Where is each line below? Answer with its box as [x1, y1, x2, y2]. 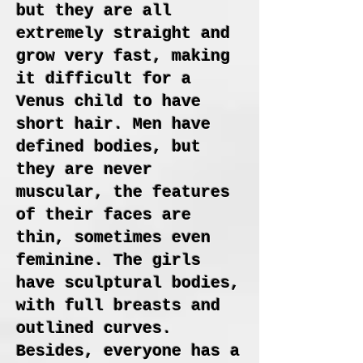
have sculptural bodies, [16, 274, 240, 293]
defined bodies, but [16, 138, 201, 156]
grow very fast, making [16, 47, 230, 66]
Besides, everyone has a [16, 342, 240, 361]
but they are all [16, 2, 172, 20]
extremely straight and [16, 24, 230, 43]
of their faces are [16, 206, 191, 224]
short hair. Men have [16, 115, 211, 134]
